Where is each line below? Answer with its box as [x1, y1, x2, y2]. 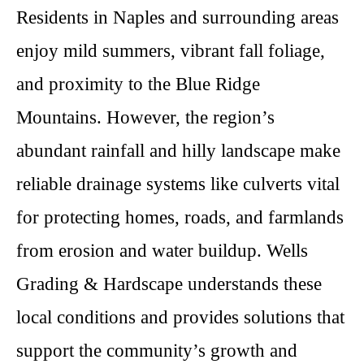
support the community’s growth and [16, 340, 297, 361]
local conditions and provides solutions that [16, 307, 344, 327]
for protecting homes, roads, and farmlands [16, 207, 344, 227]
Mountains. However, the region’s [16, 107, 275, 128]
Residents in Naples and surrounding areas [16, 7, 339, 28]
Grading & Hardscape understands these [16, 274, 322, 294]
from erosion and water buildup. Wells [16, 240, 308, 261]
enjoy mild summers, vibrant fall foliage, [16, 41, 325, 61]
